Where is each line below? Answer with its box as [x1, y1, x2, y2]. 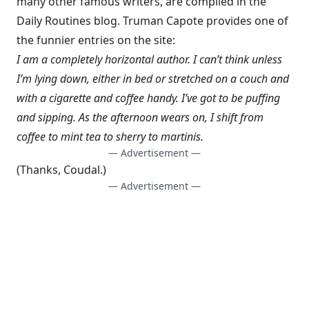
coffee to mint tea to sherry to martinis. [17, 129, 203, 144]
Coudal [63, 162, 100, 177]
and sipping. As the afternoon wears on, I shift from [17, 110, 263, 125]
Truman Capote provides [123, 13, 252, 28]
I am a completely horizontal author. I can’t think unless [17, 52, 282, 67]
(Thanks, [17, 162, 63, 177]
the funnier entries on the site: [17, 32, 175, 48]
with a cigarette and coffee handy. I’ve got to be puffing [17, 90, 280, 106]
